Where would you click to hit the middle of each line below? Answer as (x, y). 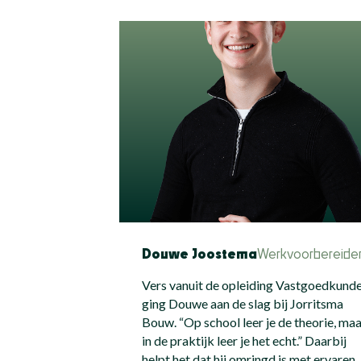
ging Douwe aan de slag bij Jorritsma (243, 303)
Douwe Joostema (200, 255)
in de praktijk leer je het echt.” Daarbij (245, 340)
